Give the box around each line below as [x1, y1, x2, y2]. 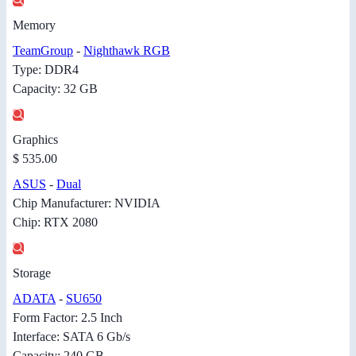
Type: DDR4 [13, 62, 79, 76]
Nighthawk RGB [83, 43, 170, 57]
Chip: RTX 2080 [13, 215, 98, 229]
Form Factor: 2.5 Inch [13, 310, 122, 324]
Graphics [13, 132, 58, 146]
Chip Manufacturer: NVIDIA [13, 195, 161, 210]
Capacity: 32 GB [13, 81, 98, 95]
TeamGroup [13, 43, 73, 57]
